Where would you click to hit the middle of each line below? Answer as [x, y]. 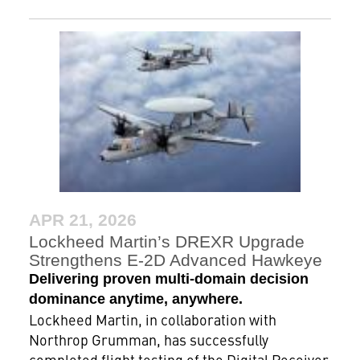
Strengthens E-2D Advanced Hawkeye [175, 260]
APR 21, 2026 [82, 220]
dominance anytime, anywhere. [135, 299]
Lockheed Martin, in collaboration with [152, 320]
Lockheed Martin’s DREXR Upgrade [166, 242]
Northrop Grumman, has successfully [148, 340]
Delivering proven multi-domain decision [168, 279]
